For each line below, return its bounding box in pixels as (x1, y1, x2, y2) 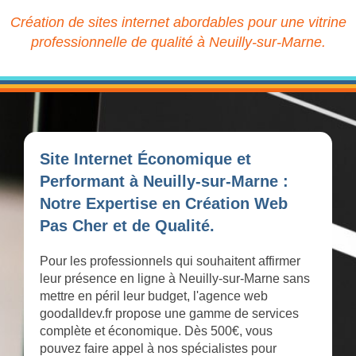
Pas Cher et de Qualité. (40, 217, 215, 235)
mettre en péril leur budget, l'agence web (40, 289, 268, 304)
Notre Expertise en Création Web (40, 195, 288, 213)
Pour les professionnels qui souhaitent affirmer (40, 254, 300, 269)
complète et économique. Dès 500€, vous (40, 324, 273, 339)
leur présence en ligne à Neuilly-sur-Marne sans (40, 272, 310, 286)
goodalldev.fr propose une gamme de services (40, 307, 299, 321)
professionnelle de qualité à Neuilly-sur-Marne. (30, 34, 326, 51)
